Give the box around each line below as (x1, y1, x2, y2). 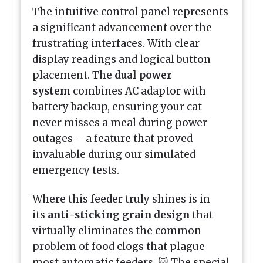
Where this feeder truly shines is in (32, 192, 210, 205)
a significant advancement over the (32, 21, 212, 35)
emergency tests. (32, 164, 119, 177)
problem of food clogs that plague (32, 240, 205, 253)
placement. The (32, 69, 114, 82)
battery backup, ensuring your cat (32, 100, 202, 114)
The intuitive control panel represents (32, 5, 228, 19)
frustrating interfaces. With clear (32, 37, 200, 50)
